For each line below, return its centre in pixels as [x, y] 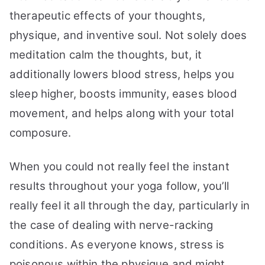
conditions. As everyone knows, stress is [117, 245]
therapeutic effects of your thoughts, [107, 16]
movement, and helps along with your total [122, 113]
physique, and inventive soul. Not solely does [128, 35]
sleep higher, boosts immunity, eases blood [123, 94]
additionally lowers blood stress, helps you [122, 74]
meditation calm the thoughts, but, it [106, 55]
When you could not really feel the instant [119, 167]
